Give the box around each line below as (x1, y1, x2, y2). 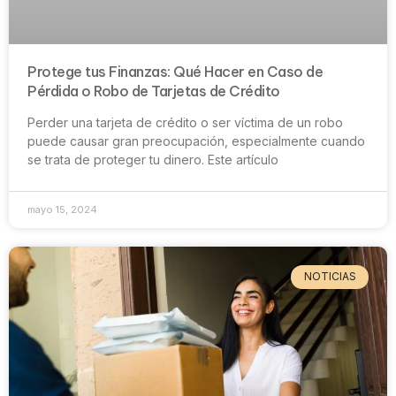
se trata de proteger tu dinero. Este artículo (27, 152, 278, 168)
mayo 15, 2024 (27, 203, 97, 217)
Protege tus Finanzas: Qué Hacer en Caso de (27, 63, 323, 81)
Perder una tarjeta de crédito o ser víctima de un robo (27, 115, 343, 131)
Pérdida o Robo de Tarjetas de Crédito (27, 82, 280, 101)
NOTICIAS (303, 270, 356, 284)
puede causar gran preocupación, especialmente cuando (27, 133, 365, 149)
